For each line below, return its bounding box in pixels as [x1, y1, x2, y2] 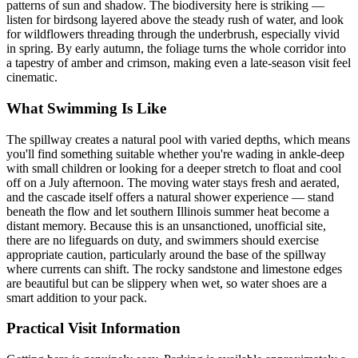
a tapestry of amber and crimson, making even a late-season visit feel [6, 56, 351, 70]
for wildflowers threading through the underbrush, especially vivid [6, 27, 340, 42]
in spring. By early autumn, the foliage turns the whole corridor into [6, 42, 346, 56]
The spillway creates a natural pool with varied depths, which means [6, 132, 350, 146]
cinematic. [6, 70, 58, 85]
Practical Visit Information [6, 320, 181, 337]
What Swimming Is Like [6, 99, 166, 117]
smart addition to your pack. [6, 290, 147, 304]
